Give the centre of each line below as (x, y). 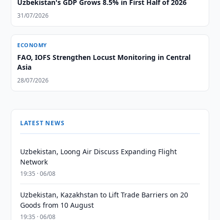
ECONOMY (32, 45)
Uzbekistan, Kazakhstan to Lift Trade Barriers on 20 (104, 195)
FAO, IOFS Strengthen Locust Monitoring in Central (104, 57)
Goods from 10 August (57, 205)
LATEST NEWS (42, 123)
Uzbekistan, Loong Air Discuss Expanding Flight (99, 151)
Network (34, 162)
